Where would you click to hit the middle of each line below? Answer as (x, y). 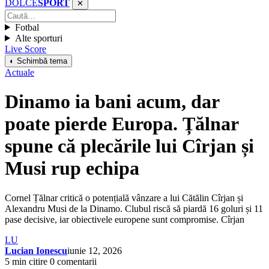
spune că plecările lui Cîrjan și (129, 146)
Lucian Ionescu (36, 250)
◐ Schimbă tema (38, 61)
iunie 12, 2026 (95, 250)
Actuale (20, 72)
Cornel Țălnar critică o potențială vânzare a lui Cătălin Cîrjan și (124, 198)
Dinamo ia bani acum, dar (112, 102)
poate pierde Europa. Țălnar (122, 124)
